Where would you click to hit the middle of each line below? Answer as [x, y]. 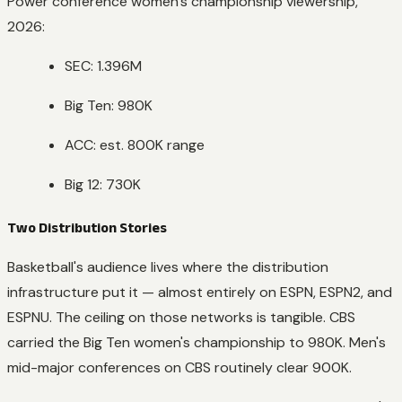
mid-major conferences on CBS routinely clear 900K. [179, 367]
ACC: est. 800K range [135, 144]
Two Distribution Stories [87, 227]
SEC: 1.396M [103, 66]
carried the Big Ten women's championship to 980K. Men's [197, 342]
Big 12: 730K [103, 184]
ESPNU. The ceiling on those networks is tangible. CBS [181, 317]
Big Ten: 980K [109, 105]
